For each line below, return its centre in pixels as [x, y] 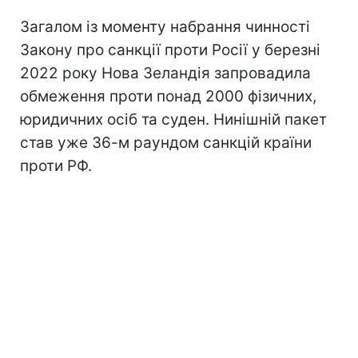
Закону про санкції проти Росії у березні [170, 50]
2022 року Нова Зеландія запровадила [165, 73]
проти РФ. [56, 165]
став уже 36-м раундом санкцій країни [166, 142]
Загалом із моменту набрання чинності [165, 26]
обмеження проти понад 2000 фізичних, [168, 96]
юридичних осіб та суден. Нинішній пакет [173, 119]
